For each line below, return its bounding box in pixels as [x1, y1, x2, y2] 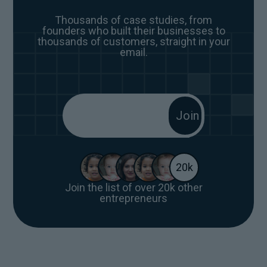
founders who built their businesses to [42, 24, 225, 37]
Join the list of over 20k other [64, 181, 203, 194]
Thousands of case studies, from [55, 13, 212, 26]
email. [119, 45, 148, 58]
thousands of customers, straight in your [37, 35, 230, 48]
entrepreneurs [100, 191, 167, 204]
